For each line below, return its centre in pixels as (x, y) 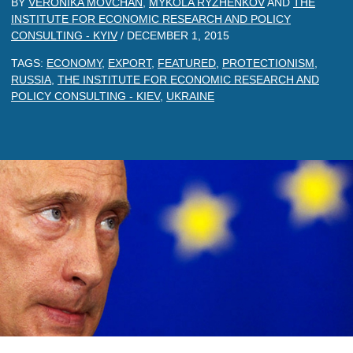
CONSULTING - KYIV (64, 35)
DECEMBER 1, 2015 (178, 35)
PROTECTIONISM (268, 63)
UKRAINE (190, 96)
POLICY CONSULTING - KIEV (85, 96)
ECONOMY (74, 63)
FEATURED (187, 63)
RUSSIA (31, 80)
